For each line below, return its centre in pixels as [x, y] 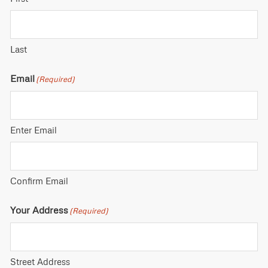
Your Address [39, 210]
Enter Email [33, 130]
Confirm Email [39, 181]
